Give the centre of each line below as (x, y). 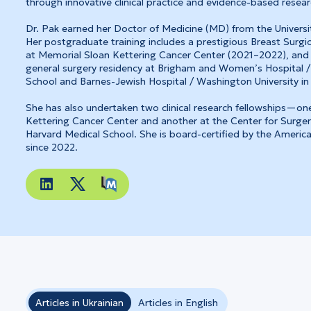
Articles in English (178, 302)
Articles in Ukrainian (80, 302)
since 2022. (52, 147)
